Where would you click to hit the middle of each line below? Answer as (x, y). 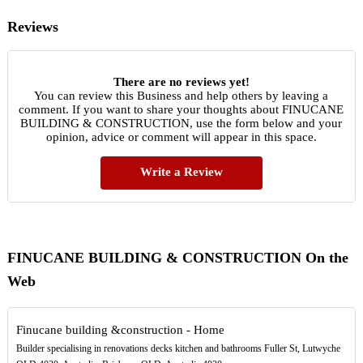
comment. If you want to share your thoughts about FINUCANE (181, 109)
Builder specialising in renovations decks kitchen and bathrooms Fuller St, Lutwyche (178, 349)
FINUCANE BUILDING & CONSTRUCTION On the (177, 257)
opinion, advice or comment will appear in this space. (181, 137)
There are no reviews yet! (181, 81)
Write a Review (181, 171)
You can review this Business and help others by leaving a (181, 95)
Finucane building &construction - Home (120, 330)
